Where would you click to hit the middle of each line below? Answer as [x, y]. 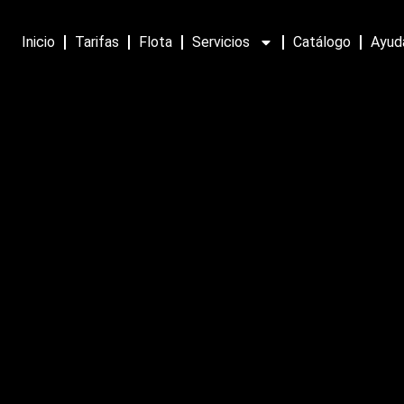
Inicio [39, 42]
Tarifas [97, 42]
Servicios [221, 42]
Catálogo [322, 42]
